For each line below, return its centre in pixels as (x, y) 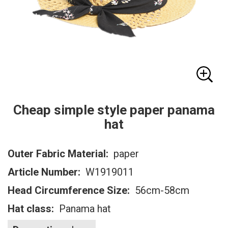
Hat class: (33, 209)
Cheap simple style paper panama (114, 110)
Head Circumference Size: (70, 191)
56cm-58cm (161, 191)
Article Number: (47, 172)
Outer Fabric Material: (61, 154)
